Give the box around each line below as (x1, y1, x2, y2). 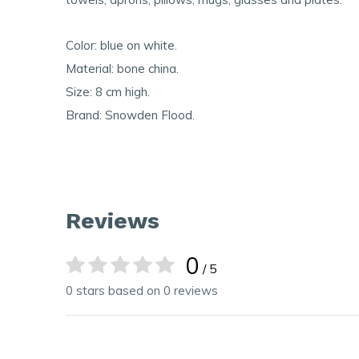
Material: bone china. (66, 61, 179, 76)
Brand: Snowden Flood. (66, 107, 195, 123)
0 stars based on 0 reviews (66, 283, 218, 298)
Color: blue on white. (66, 38, 177, 53)
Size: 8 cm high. (66, 84, 150, 99)
